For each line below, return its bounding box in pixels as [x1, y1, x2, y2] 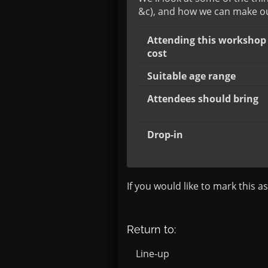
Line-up [136, 247, 169, 260]
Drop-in [147, 128, 183, 141]
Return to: [127, 223, 176, 236]
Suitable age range [147, 69, 236, 83]
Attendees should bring [147, 92, 258, 105]
